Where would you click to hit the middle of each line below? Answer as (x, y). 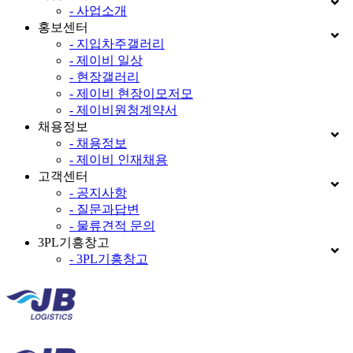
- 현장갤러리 (104, 76)
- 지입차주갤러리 (117, 43)
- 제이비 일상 (106, 60)
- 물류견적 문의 (112, 225)
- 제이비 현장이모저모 (131, 93)
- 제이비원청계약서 (123, 110)
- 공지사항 (98, 192)
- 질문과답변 (104, 209)
